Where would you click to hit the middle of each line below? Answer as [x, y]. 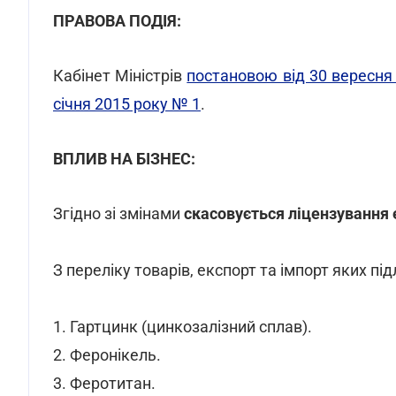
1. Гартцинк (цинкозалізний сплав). [183, 327]
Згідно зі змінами [117, 213]
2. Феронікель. [107, 355]
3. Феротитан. [104, 383]
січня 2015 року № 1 [127, 104]
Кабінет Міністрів [120, 76]
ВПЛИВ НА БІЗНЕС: [124, 159]
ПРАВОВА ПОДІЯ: [117, 21]
